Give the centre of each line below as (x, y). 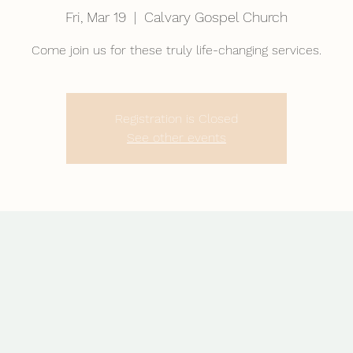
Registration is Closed (176, 119)
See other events (176, 137)
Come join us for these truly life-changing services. (176, 50)
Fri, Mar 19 (96, 17)
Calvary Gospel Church (216, 17)
